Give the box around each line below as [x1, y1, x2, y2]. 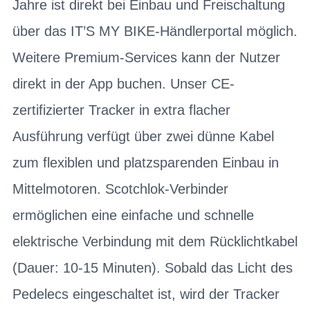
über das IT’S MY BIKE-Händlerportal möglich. [12, 23, 298, 39]
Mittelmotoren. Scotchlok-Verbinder [12, 181, 228, 197]
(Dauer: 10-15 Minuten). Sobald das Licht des [12, 259, 293, 275]
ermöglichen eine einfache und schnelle [12, 207, 254, 223]
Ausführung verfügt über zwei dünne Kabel [12, 128, 274, 144]
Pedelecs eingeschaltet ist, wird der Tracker [12, 286, 280, 302]
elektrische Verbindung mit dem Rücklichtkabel [12, 233, 298, 249]
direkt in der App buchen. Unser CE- [12, 75, 235, 91]
